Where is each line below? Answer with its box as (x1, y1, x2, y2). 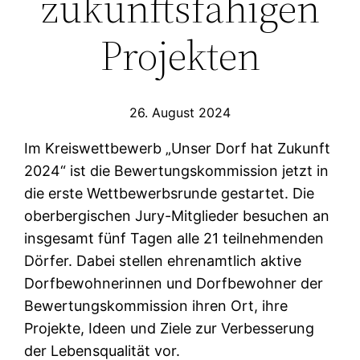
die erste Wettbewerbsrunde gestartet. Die (24, 185, 315, 202)
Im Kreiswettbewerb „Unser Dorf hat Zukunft (24, 140, 331, 157)
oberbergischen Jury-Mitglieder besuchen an (24, 207, 330, 225)
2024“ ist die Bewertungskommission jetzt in (24, 162, 329, 180)
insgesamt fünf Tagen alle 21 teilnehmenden (24, 230, 325, 247)
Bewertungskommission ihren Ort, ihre (24, 297, 288, 315)
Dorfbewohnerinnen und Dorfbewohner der (24, 275, 324, 292)
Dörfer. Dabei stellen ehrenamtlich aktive (24, 252, 302, 270)
